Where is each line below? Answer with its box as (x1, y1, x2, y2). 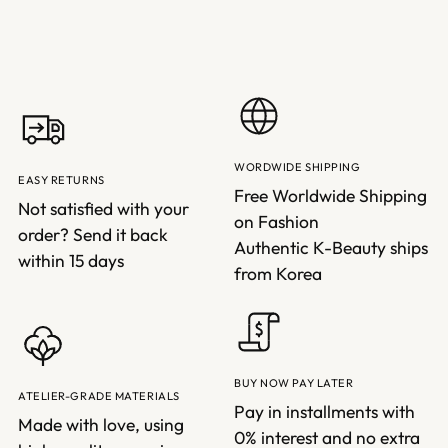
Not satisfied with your (18, 198, 189, 221)
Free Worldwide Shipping (234, 185, 427, 208)
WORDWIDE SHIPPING (234, 160, 361, 175)
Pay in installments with (234, 401, 415, 424)
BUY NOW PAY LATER (234, 376, 354, 391)
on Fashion (234, 211, 319, 234)
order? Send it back (18, 224, 168, 247)
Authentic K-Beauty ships (234, 237, 428, 260)
